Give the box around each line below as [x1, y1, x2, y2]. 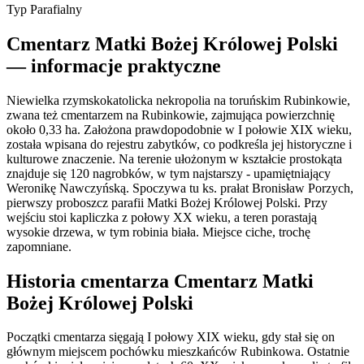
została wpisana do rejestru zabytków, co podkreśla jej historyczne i [6, 136, 352, 151]
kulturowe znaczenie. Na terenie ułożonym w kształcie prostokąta [6, 151, 342, 166]
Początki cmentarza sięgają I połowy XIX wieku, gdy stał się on [6, 330, 335, 344]
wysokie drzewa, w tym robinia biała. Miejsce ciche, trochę [6, 224, 310, 239]
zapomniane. [6, 239, 71, 253]
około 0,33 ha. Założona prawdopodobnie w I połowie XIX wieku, [6, 122, 352, 136]
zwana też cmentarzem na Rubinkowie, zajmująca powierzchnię [6, 107, 335, 122]
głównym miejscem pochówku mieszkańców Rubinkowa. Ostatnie [6, 344, 349, 359]
